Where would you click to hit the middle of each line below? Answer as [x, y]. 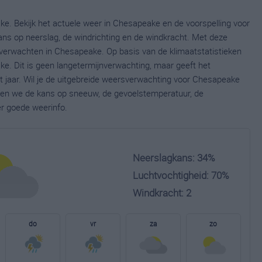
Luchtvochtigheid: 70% [181, 175]
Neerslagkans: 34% [174, 158]
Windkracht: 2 [162, 193]
